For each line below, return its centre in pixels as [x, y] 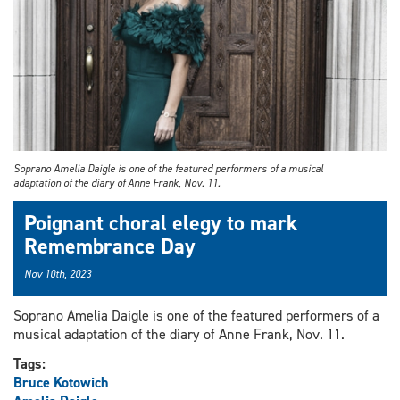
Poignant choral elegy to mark [161, 224]
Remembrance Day [110, 247]
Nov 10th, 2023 [58, 275]
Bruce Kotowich [61, 383]
